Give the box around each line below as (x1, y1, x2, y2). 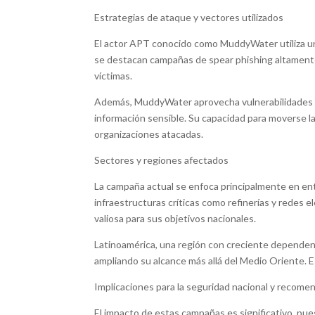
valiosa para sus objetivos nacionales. (94, 212, 257, 225)
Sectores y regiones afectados (94, 154, 229, 167)
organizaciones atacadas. (94, 128, 204, 141)
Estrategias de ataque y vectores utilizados (94, 11, 284, 24)
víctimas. (94, 70, 133, 82)
